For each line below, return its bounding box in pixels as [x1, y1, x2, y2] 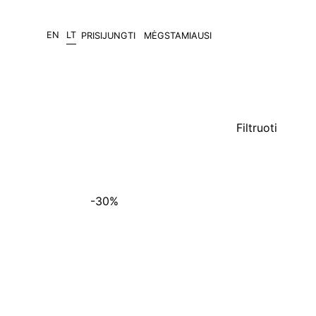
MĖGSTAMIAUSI [144, 30, 212, 41]
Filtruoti [236, 121, 281, 135]
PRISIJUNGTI [81, 30, 135, 41]
